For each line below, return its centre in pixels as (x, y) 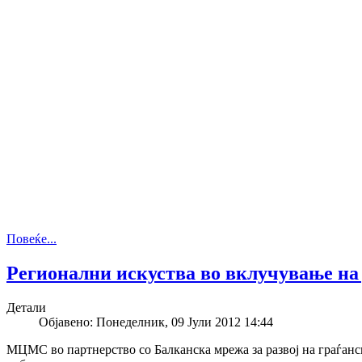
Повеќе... (32, 238)
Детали (26, 307)
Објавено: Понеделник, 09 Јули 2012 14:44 (156, 322)
